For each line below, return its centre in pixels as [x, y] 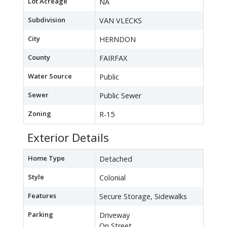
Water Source [50, 76]
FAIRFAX [113, 58]
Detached [116, 159]
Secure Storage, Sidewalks [143, 197]
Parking [41, 215]
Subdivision [47, 20]
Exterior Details [68, 138]
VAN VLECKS [121, 21]
